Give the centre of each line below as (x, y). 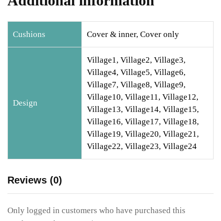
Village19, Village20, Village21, (143, 134)
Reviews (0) (35, 180)
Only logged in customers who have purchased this (96, 211)
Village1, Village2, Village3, (136, 60)
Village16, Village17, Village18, (143, 122)
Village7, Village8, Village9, (136, 85)
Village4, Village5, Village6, (136, 73)
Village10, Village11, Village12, (143, 97)
